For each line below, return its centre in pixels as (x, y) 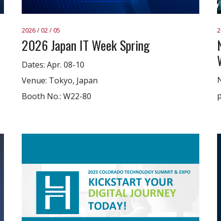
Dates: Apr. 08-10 (53, 65)
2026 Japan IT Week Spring (86, 45)
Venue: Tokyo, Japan (60, 80)
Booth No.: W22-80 (56, 96)
